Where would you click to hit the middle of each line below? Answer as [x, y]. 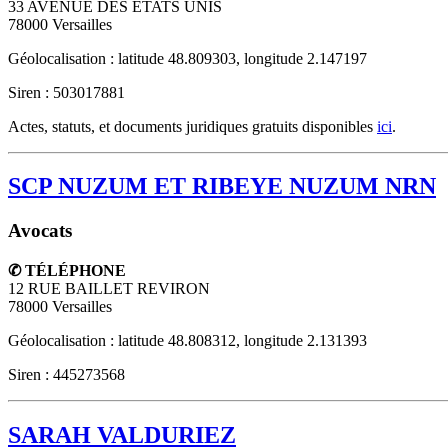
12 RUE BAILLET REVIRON [109, 289]
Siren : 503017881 [66, 92]
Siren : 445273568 [66, 375]
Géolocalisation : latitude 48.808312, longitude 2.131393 [187, 341]
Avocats [40, 231]
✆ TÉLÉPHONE [67, 271]
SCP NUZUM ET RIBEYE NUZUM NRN [222, 186]
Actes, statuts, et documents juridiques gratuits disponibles [192, 126]
